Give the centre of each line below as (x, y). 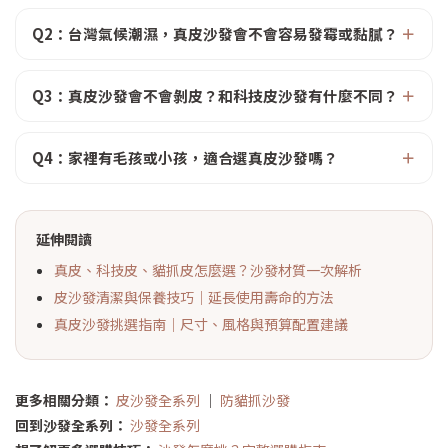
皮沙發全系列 (158, 400)
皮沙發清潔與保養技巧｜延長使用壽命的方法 (194, 297)
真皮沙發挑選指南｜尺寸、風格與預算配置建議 (201, 324)
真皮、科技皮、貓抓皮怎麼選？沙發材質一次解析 (208, 270)
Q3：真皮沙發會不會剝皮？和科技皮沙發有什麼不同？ (215, 95)
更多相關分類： (64, 400)
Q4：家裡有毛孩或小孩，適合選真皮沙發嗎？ (185, 157)
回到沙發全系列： (71, 425)
